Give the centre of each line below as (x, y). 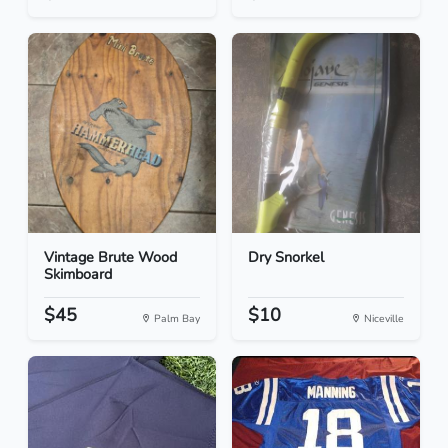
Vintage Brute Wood (110, 257)
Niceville (382, 319)
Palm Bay (175, 319)
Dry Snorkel (286, 257)
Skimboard (78, 274)
